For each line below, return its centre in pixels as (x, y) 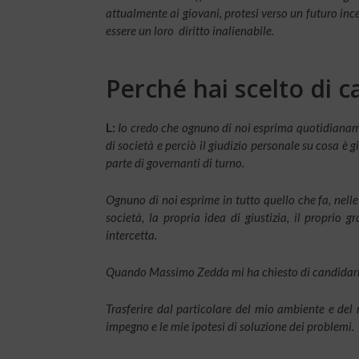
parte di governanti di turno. (175, 163)
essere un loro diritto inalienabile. (190, 31)
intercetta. (131, 235)
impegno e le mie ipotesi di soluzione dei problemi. (230, 327)
